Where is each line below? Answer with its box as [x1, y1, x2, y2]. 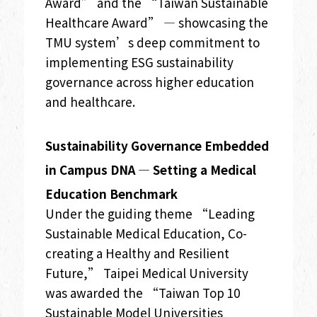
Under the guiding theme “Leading [45, 204, 255, 222]
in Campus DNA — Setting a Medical [45, 160, 256, 178]
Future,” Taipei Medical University [45, 263, 248, 282]
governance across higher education [45, 72, 254, 91]
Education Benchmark [45, 184, 178, 202]
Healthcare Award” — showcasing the [45, 13, 268, 31]
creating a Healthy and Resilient [45, 243, 229, 262]
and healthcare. [45, 92, 135, 110]
